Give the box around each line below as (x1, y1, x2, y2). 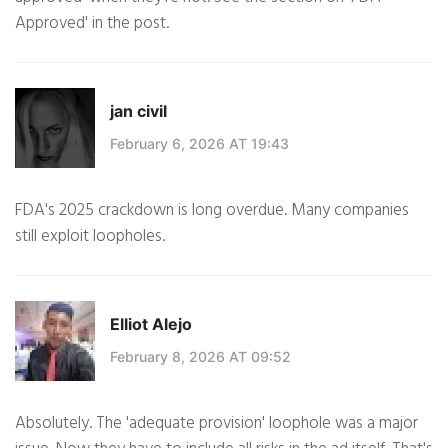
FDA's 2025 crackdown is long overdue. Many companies (15, 197, 409, 225)
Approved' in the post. (15, 10, 169, 38)
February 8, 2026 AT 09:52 (110, 347, 291, 365)
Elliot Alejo (110, 313, 192, 334)
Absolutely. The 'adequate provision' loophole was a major (15, 410, 418, 438)
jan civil (110, 100, 167, 121)
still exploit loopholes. (15, 223, 165, 251)
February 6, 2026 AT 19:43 (110, 134, 289, 152)
